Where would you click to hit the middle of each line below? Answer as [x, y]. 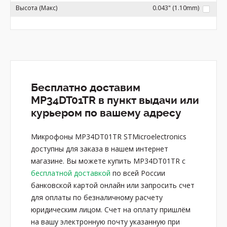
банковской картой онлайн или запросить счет [113, 185]
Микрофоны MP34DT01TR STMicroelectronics [109, 137]
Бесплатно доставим [86, 88]
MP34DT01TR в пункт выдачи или [115, 100]
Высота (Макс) [36, 8]
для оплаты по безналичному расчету [97, 197]
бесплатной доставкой [71, 173]
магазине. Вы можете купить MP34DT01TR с [108, 161]
